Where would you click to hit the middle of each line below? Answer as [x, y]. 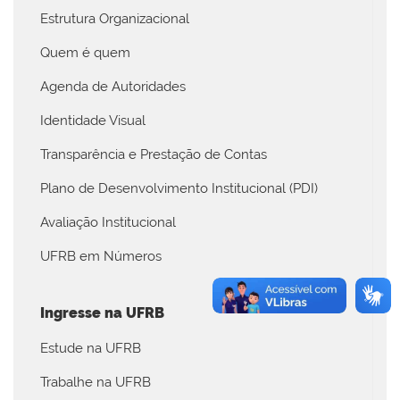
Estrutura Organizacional [115, 18]
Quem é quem [85, 52]
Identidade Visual [93, 120]
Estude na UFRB [91, 349]
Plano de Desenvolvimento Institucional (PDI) [179, 188]
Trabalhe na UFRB [96, 383]
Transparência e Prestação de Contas [154, 154]
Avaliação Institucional [108, 222]
